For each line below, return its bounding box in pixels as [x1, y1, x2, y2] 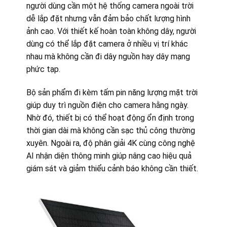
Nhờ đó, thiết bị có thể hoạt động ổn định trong [26, 113, 194, 123]
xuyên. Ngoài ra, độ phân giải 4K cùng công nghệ [26, 138, 195, 148]
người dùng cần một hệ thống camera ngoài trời [26, 1, 194, 11]
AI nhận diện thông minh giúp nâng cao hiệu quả [26, 151, 192, 161]
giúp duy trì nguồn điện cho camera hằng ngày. [26, 100, 188, 110]
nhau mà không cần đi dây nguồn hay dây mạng [26, 52, 190, 62]
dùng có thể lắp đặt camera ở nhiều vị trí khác [26, 39, 188, 49]
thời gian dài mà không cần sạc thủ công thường [26, 126, 195, 136]
